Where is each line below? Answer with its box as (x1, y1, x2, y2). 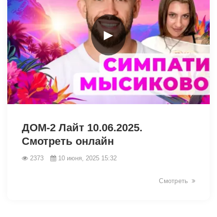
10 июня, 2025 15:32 (58, 154, 117, 162)
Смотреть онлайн (22, 135, 114, 147)
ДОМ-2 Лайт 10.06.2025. (22, 121, 142, 134)
